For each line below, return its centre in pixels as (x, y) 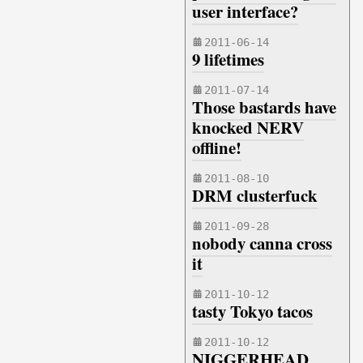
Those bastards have (264, 107)
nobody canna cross (262, 243)
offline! (217, 147)
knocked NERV (248, 127)
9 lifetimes (228, 59)
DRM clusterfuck (255, 195)
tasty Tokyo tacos (252, 311)
